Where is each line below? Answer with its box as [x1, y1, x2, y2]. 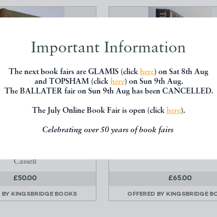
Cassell [14, 158, 36, 166]
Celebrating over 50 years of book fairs [42, 126, 175, 134]
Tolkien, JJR [160, 134, 200, 142]
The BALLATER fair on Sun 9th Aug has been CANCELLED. [4, 88, 213, 95]
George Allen [158, 148, 201, 156]
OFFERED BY [127, 191, 166, 198]
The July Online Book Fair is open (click [32, 107, 167, 115]
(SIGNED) [9, 131, 41, 139]
